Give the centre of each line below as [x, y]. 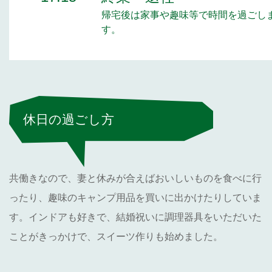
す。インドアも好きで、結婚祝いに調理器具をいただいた [135, 217]
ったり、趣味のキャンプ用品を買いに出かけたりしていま [135, 197]
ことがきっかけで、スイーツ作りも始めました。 [116, 236]
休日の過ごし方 [69, 119]
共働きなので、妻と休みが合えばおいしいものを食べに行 [135, 178]
